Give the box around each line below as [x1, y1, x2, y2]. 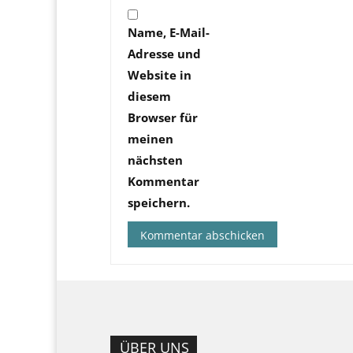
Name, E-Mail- [128, 24, 210, 41]
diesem [128, 88, 171, 105]
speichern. [128, 195, 190, 211]
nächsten [128, 152, 183, 169]
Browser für [128, 110, 198, 126]
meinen [128, 131, 173, 147]
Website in [128, 67, 191, 84]
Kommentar [128, 173, 199, 190]
